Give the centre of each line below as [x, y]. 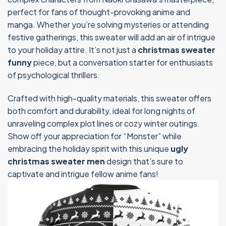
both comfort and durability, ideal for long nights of [101, 111]
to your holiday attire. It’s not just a [73, 50]
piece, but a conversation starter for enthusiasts [122, 63]
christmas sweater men [56, 161]
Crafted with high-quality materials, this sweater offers [109, 98]
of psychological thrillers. [54, 75]
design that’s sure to [144, 161]
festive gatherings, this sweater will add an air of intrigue [111, 37]
